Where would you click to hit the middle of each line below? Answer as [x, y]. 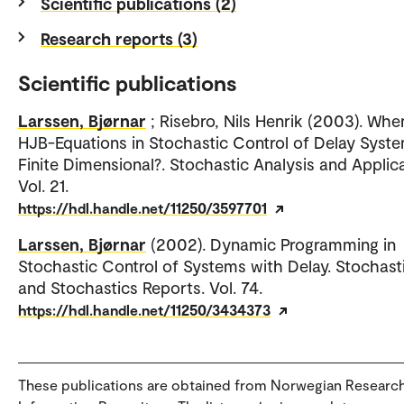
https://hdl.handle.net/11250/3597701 [142, 208]
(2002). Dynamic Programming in [273, 244]
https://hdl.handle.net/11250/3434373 [144, 310]
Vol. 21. [43, 186]
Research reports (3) [119, 39]
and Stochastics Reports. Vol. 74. [140, 288]
